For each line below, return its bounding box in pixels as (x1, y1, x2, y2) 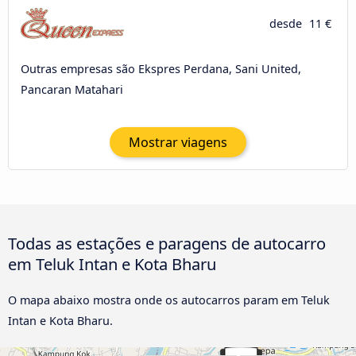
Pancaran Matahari (21, 81, 123, 97)
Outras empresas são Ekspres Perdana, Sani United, (21, 60, 301, 76)
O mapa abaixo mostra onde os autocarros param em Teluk (8, 292, 330, 308)
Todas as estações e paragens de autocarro (8, 232, 326, 255)
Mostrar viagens (129, 133, 227, 152)
